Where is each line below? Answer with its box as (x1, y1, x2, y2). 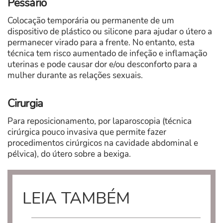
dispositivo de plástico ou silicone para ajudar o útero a (7, 25, 212, 37)
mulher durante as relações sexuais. (7, 69, 143, 81)
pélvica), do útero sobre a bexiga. (7, 148, 131, 160)
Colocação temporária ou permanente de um (7, 14, 174, 26)
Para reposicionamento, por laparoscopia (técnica (7, 115, 192, 127)
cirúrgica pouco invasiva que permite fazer (7, 126, 166, 138)
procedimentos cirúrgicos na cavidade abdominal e (7, 137, 198, 149)
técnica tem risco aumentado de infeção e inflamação (7, 47, 207, 59)
